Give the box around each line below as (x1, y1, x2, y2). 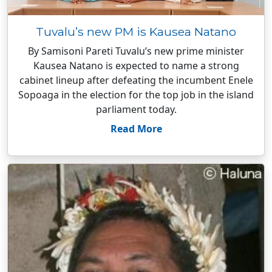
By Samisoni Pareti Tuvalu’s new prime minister (28, 44, 244, 58)
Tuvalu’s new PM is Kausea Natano (36, 24, 236, 39)
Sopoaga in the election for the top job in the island (18, 88, 254, 101)
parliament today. (95, 103, 177, 116)
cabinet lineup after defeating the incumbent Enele (19, 73, 253, 87)
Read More (110, 122, 162, 135)
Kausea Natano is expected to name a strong (33, 59, 239, 72)
